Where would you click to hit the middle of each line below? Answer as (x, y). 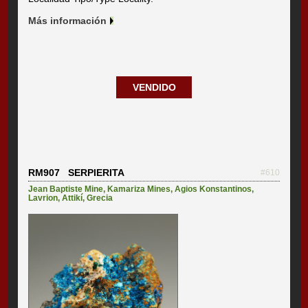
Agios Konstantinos (213, 189)
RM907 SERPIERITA (77, 173)
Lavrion (43, 198)
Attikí (73, 198)
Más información (68, 21)
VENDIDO (154, 88)
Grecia (100, 198)
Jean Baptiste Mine (66, 189)
